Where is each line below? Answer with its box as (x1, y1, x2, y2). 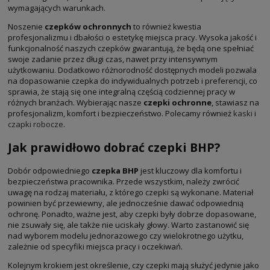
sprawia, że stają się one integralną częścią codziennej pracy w (8, 86, 235, 97)
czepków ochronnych (45, 20, 131, 32)
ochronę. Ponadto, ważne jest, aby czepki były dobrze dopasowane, (8, 208, 256, 219)
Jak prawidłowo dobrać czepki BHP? (8, 139, 220, 155)
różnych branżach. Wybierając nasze (8, 96, 143, 108)
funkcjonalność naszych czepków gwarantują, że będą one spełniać (8, 42, 254, 54)
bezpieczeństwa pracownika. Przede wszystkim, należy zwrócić (8, 175, 239, 187)
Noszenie (8, 20, 45, 32)
